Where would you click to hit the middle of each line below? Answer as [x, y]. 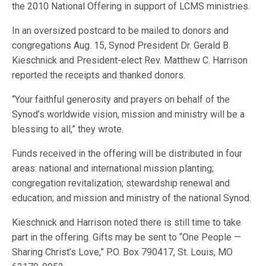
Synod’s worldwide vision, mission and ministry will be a [129, 114]
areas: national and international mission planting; [113, 168]
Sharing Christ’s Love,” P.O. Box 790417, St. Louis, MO [123, 252]
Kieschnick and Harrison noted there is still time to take [127, 222]
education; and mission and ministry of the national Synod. [132, 198]
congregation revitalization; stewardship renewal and [121, 183]
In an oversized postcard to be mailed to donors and [121, 31]
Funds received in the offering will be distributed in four [127, 153]
